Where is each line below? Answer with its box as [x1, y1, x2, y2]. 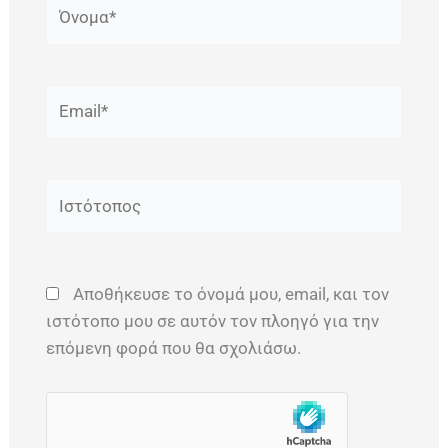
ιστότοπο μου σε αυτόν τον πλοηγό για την [45, 311, 379, 332]
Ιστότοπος [44, 180, 127, 201]
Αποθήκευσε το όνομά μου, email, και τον [72, 284, 389, 305]
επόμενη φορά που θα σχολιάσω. [45, 338, 301, 359]
